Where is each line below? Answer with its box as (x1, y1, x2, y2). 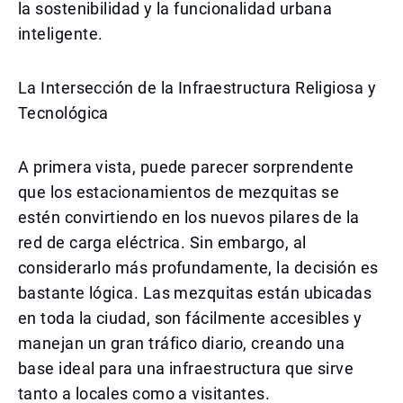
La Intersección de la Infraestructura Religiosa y (18, 78, 377, 97)
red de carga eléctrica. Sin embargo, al (18, 233, 307, 252)
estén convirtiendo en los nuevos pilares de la (18, 208, 360, 227)
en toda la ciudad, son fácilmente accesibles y (18, 309, 363, 327)
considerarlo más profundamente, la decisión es (18, 258, 379, 277)
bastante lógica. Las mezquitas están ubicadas (18, 283, 372, 302)
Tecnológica (18, 103, 109, 122)
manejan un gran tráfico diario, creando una (18, 334, 345, 353)
